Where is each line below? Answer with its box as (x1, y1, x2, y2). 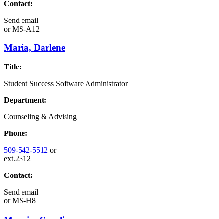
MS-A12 (10, 24, 40, 33)
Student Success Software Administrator (4, 79, 128, 88)
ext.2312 (4, 154, 31, 163)
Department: (4, 96, 46, 105)
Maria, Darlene (4, 43, 65, 53)
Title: (4, 63, 22, 71)
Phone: (4, 129, 27, 138)
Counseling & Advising (4, 112, 77, 121)
